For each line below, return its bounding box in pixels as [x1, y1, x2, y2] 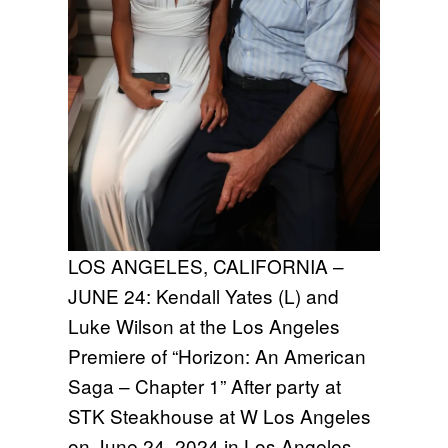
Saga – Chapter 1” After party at [68, 371, 341, 399]
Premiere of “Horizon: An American [68, 341, 366, 369]
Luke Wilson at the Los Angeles [68, 311, 340, 339]
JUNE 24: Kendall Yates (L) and [68, 281, 339, 309]
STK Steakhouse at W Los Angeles [68, 401, 371, 429]
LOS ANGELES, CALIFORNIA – [68, 251, 344, 279]
